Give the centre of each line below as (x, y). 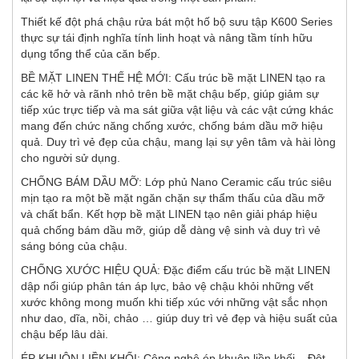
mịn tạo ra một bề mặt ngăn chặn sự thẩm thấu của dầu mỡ (173, 198)
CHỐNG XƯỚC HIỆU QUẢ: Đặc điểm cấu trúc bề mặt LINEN (175, 270)
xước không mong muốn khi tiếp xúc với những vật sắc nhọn (174, 302)
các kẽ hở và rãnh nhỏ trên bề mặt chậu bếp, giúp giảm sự (170, 93)
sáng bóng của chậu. (74, 246)
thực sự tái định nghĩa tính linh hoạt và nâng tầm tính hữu (167, 37)
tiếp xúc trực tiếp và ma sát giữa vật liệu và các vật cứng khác (177, 109)
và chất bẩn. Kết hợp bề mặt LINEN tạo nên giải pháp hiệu (169, 214)
